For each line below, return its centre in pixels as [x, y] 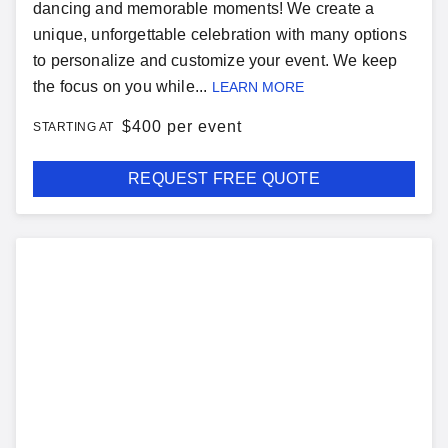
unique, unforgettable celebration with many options [220, 34]
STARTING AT [73, 127]
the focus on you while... [120, 86]
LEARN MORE [258, 87]
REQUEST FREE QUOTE [224, 178]
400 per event [186, 126]
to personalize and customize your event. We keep [215, 60]
